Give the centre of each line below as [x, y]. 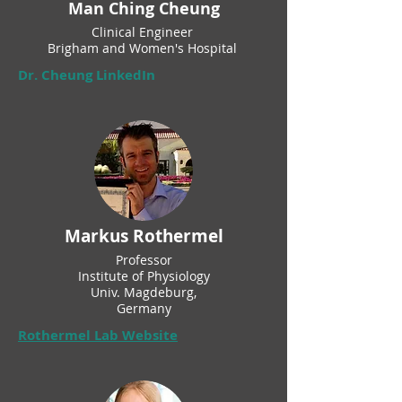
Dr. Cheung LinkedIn [87, 75]
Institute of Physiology [144, 276]
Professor [144, 260]
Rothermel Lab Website [98, 335]
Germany [144, 308]
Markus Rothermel [144, 236]
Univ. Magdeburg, [144, 292]
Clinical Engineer [144, 32]
